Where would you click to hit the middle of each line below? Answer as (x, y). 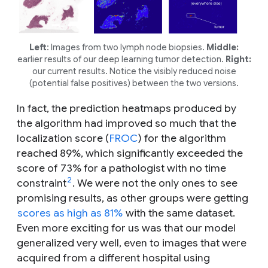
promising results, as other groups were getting (133, 198)
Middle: (223, 47)
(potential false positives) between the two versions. (134, 83)
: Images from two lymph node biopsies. (127, 47)
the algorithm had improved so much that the (127, 123)
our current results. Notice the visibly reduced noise (134, 71)
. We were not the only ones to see (155, 183)
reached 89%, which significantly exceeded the (130, 153)
